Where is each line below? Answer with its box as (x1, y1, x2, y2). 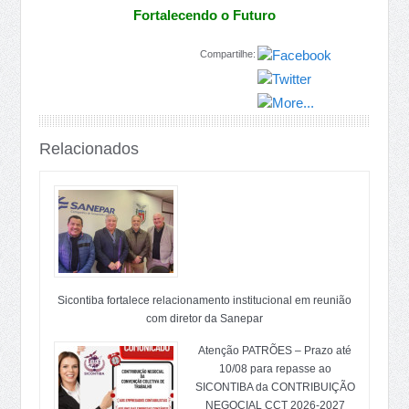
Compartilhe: (199, 48, 256, 59)
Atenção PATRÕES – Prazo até (198, 344, 351, 357)
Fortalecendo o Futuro (130, 7, 276, 23)
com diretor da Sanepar (146, 312, 263, 325)
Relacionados (39, 140, 140, 158)
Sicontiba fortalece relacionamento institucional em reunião (58, 294, 351, 307)
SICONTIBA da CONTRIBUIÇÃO (194, 381, 355, 393)
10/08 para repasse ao (218, 362, 331, 375)
